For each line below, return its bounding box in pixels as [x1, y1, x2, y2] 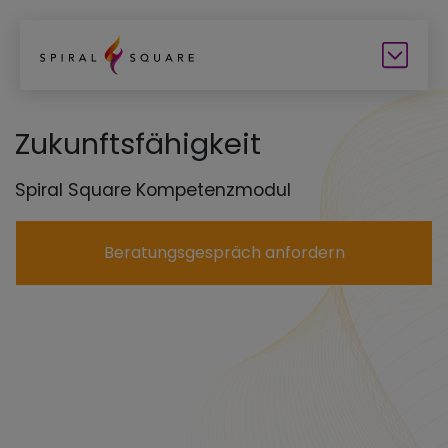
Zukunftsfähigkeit [15, 124, 261, 164]
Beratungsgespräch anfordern [103, 241, 345, 264]
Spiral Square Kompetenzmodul [15, 178, 291, 202]
